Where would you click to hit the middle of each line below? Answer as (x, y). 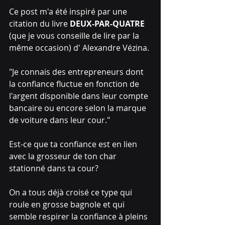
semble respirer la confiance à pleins (79, 216)
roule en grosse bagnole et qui (68, 204)
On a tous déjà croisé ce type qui (72, 192)
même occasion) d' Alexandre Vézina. (79, 47)
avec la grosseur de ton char (64, 156)
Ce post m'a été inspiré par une (69, 11)
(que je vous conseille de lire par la (75, 35)
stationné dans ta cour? (54, 168)
